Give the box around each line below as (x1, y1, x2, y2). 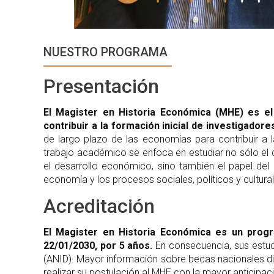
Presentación (43, 75, 159, 98)
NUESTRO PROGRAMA (43, 45, 168, 60)
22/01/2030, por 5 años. (43, 240, 153, 252)
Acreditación (43, 194, 155, 218)
